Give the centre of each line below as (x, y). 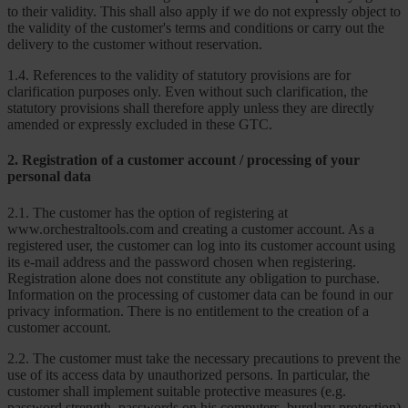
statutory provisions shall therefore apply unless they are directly (191, 107)
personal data (49, 177)
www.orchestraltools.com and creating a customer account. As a (191, 229)
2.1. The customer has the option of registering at (148, 212)
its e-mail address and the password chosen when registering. (182, 261)
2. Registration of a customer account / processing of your (184, 160)
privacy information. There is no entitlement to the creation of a (188, 311)
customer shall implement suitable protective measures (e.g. (177, 391)
